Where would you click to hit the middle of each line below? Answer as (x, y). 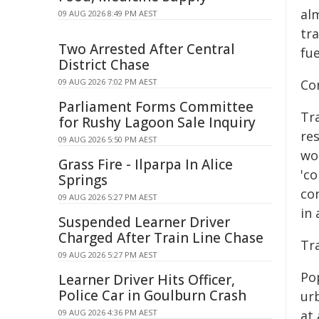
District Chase (104, 65)
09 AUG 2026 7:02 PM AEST (108, 82)
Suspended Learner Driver (144, 222)
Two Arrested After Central (147, 49)
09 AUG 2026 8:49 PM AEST (108, 13)
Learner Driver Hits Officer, (147, 280)
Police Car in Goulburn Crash (152, 296)
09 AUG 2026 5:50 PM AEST (108, 139)
